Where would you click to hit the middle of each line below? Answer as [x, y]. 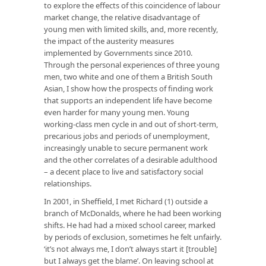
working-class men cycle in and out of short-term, [131, 124]
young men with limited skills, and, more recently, [131, 29]
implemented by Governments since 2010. [118, 53]
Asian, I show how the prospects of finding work [129, 88]
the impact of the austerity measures [109, 41]
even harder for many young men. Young [117, 112]
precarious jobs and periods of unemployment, [127, 136]
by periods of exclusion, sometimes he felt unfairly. [133, 237]
